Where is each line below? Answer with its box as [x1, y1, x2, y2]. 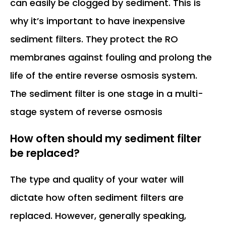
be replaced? [10, 145, 80, 160]
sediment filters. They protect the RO [10, 32, 178, 45]
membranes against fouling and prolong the [10, 50, 212, 64]
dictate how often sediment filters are [10, 191, 184, 204]
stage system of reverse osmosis [10, 105, 162, 118]
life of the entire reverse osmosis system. [10, 69, 197, 82]
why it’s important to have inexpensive [10, 14, 185, 27]
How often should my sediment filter [10, 131, 201, 146]
